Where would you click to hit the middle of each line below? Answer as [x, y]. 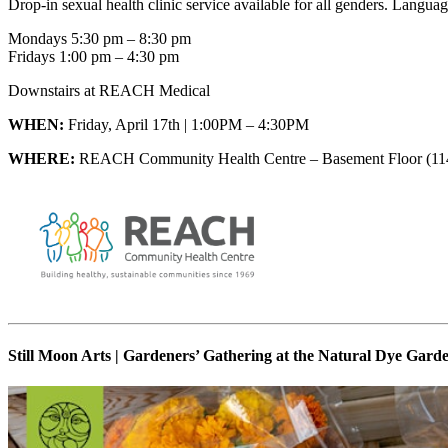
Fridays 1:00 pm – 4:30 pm [93, 57]
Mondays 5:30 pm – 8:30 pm [99, 39]
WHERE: [41, 159]
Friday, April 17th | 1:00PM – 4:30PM [186, 125]
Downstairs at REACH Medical [109, 91]
